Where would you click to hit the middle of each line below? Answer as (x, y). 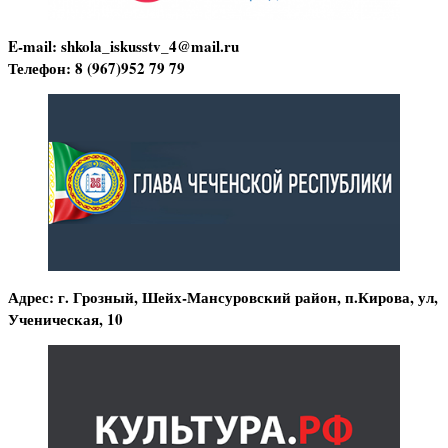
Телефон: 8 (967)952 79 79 (96, 68)
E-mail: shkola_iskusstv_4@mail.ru (123, 46)
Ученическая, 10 (65, 318)
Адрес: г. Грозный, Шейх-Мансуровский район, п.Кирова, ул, (223, 296)
